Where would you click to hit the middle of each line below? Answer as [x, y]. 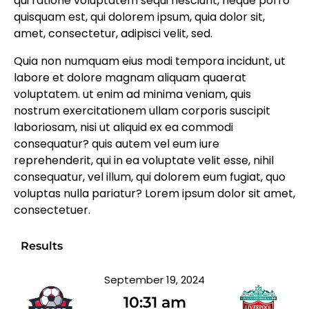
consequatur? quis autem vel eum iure [117, 144]
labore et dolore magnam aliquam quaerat [130, 78]
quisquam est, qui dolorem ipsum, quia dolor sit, [139, 17]
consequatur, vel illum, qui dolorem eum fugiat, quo [150, 177]
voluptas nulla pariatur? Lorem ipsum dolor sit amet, [154, 194]
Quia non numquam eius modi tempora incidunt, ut [150, 61]
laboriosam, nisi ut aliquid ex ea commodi [123, 128]
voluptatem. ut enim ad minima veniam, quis [132, 94]
